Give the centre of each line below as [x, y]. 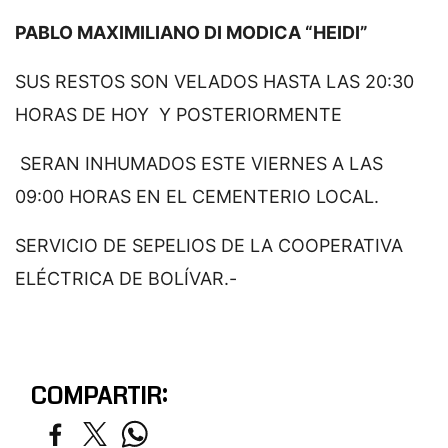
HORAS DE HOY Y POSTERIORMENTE [178, 114]
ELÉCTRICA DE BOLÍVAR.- [126, 278]
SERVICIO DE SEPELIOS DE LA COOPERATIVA [209, 245]
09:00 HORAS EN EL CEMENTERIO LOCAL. [197, 196]
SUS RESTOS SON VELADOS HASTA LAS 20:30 [214, 81]
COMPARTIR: [98, 395]
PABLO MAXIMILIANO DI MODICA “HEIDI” [191, 32]
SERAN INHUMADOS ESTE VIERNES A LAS [199, 163]
